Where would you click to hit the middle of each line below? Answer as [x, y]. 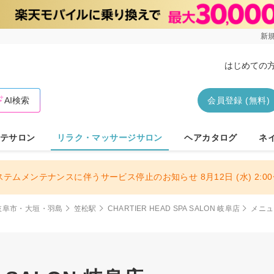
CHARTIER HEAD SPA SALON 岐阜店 [174, 208]
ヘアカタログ [211, 137]
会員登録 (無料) [239, 100]
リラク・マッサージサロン [109, 137]
